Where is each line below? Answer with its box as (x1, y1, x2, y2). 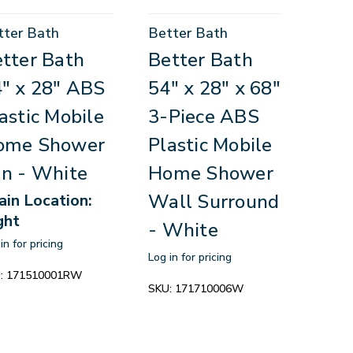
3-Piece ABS (148, 104, 259, 130)
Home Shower (148, 161, 273, 187)
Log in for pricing (148, 250, 232, 266)
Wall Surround (148, 189, 280, 215)
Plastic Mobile (148, 132, 273, 158)
